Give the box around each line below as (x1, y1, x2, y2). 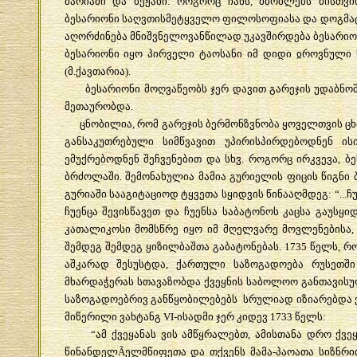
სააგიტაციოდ (108, 187, 178, 200)
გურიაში (64, 187, 107, 200)
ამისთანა (255, 328, 303, 340)
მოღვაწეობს (143, 82, 207, 95)
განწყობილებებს (151, 292, 238, 305)
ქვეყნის (203, 275, 243, 288)
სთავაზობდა (136, 275, 201, 288)
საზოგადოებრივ (64, 292, 148, 305)
